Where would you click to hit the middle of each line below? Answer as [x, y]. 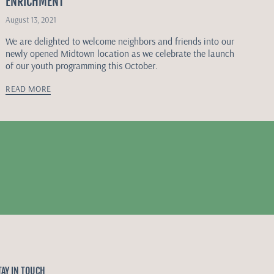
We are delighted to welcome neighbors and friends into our [120, 41]
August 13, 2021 [31, 20]
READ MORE [28, 89]
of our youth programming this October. [84, 66]
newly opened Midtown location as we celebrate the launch [120, 54]
